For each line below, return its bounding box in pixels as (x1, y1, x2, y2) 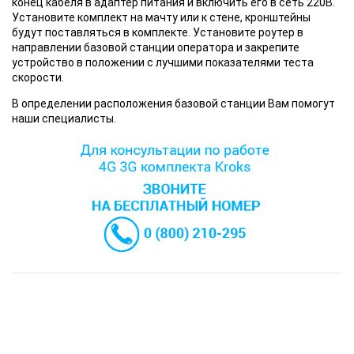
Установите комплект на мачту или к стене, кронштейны (12, 11, 311, 24)
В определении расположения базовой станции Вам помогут (12, 97, 335, 111)
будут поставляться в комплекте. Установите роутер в (12, 26, 303, 40)
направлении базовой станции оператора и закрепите (12, 41, 299, 55)
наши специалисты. (12, 112, 116, 126)
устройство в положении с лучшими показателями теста (12, 56, 314, 70)
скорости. (12, 71, 64, 85)
